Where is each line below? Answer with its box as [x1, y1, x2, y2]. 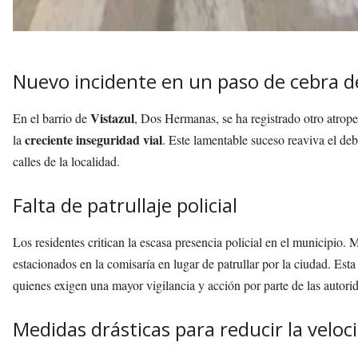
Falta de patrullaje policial [13, 192, 237, 219]
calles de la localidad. [13, 153, 120, 170]
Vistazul [90, 109, 134, 128]
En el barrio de [13, 109, 90, 127]
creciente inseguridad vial [25, 130, 162, 149]
